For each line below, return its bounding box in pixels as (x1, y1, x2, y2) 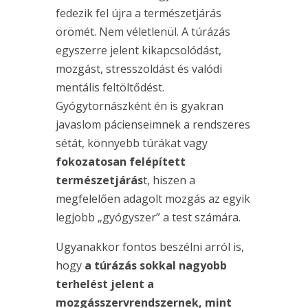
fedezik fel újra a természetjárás (55, 5, 221, 21)
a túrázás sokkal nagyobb (81, 258, 227, 274)
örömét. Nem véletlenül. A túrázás (55, 24, 230, 40)
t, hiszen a (142, 173, 195, 188)
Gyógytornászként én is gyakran (55, 98, 223, 114)
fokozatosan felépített (55, 154, 186, 170)
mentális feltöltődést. (55, 80, 164, 96)
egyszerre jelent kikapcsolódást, (55, 43, 221, 58)
